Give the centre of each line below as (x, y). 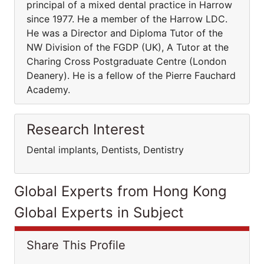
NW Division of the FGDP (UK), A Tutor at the (128, 47)
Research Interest (86, 129)
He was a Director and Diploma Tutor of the (125, 33)
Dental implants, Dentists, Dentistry (108, 150)
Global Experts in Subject (99, 212)
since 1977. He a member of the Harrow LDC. (128, 19)
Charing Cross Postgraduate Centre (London (126, 61)
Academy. (50, 90)
